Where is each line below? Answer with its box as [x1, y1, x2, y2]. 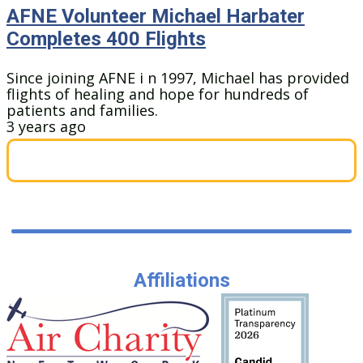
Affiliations [133, 268, 230, 292]
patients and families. [6, 100, 158, 121]
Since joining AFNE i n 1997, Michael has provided [6, 68, 349, 88]
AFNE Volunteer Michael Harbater [6, 5, 305, 28]
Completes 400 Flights [6, 28, 206, 51]
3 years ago [6, 117, 86, 137]
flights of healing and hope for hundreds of [6, 84, 309, 105]
